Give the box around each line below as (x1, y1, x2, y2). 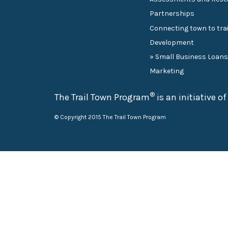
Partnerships (150, 9, 195, 18)
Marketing (150, 67, 184, 76)
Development (150, 38, 194, 47)
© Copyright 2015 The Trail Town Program (54, 113, 166, 121)
